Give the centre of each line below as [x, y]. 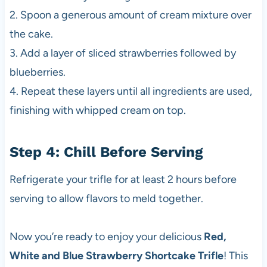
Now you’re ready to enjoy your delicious [106, 237]
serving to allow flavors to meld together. [106, 199]
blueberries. [37, 72]
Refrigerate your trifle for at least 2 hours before [123, 180]
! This [235, 256]
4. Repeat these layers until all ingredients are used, [131, 91]
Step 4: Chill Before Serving [106, 152]
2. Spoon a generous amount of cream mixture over [130, 15]
